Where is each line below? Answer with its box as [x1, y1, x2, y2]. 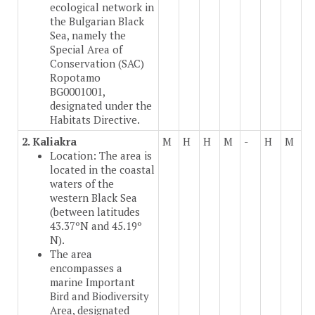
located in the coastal [50, 162, 155, 177]
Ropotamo [50, 70, 101, 85]
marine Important [50, 275, 135, 290]
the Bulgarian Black [50, 14, 144, 29]
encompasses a [50, 261, 122, 276]
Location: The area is [50, 148, 152, 163]
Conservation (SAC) [50, 56, 144, 71]
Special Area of [50, 42, 122, 57]
